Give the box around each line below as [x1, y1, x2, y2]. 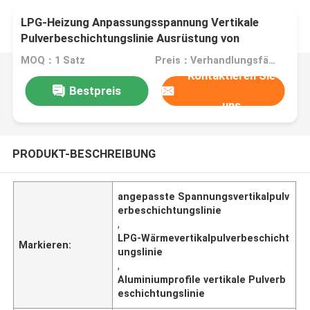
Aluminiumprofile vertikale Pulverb [118, 273, 286, 285]
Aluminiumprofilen [21, 47, 117, 62]
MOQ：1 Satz [21, 55, 86, 66]
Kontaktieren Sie [188, 69, 276, 83]
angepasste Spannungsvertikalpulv [118, 190, 290, 202]
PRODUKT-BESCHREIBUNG [12, 146, 156, 161]
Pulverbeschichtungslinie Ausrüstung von [21, 31, 240, 46]
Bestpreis [69, 83, 121, 98]
